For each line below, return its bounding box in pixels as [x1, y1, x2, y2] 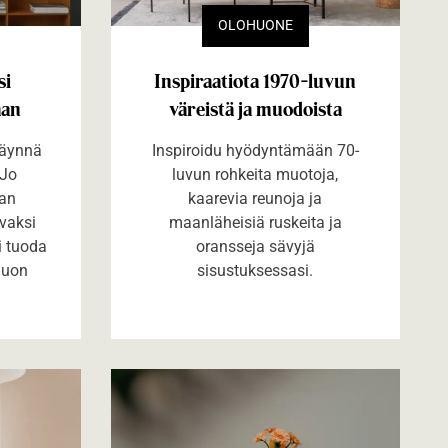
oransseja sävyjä [195, 236, 315, 256]
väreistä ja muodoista [168, 97, 342, 120]
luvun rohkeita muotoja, [172, 164, 339, 184]
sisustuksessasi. [197, 260, 314, 280]
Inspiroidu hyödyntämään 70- [151, 140, 359, 160]
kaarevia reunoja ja [188, 188, 323, 208]
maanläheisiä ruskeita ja [168, 212, 342, 232]
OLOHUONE [217, 17, 293, 34]
